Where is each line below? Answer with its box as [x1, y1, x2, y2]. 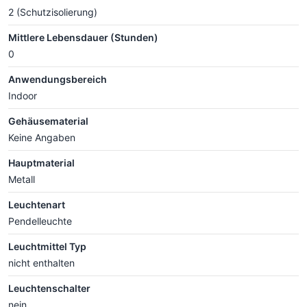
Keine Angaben [8, 131, 75, 143]
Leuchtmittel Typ [8, 240, 86, 252]
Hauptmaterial [8, 156, 75, 169]
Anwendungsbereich [8, 73, 107, 85]
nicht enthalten [8, 256, 75, 269]
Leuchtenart [8, 198, 65, 210]
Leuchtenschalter [8, 282, 90, 294]
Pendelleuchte [8, 214, 72, 227]
